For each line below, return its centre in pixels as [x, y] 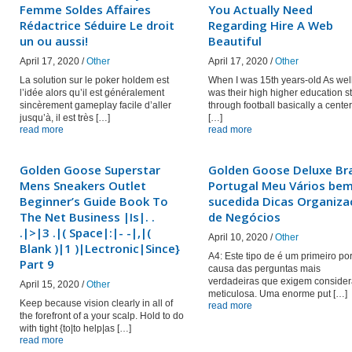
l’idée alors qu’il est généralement [92, 93]
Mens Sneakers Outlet [83, 185]
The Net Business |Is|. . [87, 217]
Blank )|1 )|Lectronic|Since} [100, 248]
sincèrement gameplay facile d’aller [95, 105]
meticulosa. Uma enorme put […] [278, 294]
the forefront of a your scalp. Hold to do [102, 316]
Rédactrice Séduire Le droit [97, 25]
